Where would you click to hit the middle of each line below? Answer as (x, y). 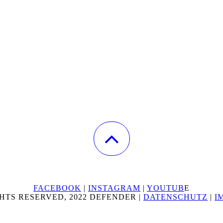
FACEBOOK (57, 188)
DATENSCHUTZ (175, 197)
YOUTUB (166, 188)
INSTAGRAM (114, 188)
